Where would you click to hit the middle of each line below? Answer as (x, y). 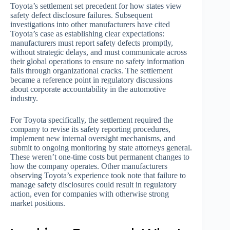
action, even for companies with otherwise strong (90, 194)
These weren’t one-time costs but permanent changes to (100, 157)
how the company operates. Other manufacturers (89, 166)
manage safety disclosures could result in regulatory (93, 185)
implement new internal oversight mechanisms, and (93, 139)
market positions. (38, 203)
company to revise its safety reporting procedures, (90, 129)
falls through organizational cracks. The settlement (91, 71)
